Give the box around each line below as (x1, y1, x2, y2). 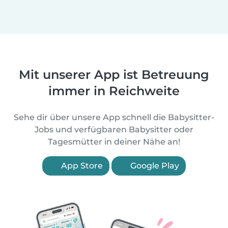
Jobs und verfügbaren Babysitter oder (35, 124, 193, 134)
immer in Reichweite (48, 83, 180, 98)
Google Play (128, 160, 179, 170)
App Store (59, 160, 103, 170)
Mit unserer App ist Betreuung (19, 67, 209, 82)
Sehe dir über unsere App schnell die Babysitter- (14, 112, 214, 122)
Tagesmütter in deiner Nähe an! (48, 136, 180, 147)
